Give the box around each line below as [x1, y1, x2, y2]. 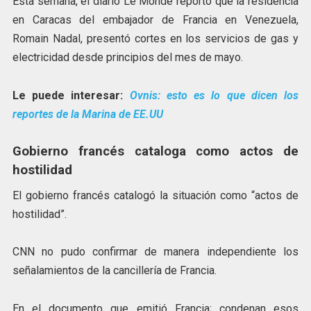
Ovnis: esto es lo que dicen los [129, 88, 299, 102]
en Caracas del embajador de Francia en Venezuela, [12, 13, 299, 27]
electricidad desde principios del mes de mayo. [12, 51, 243, 65]
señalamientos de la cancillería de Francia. [12, 264, 217, 278]
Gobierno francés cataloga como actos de [12, 143, 299, 159]
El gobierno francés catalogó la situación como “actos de [12, 189, 299, 203]
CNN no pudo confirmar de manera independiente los [12, 245, 299, 259]
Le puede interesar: [12, 88, 124, 102]
